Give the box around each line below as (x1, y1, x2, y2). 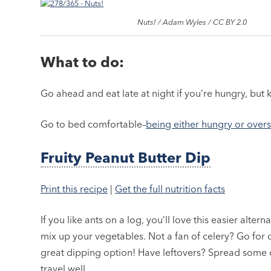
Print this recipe (41, 183, 108, 195)
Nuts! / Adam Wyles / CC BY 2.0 (137, 17, 247, 27)
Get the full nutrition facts (115, 183, 226, 195)
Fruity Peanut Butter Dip (41, 149, 211, 167)
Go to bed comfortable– (41, 118, 146, 131)
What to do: (41, 53, 125, 71)
